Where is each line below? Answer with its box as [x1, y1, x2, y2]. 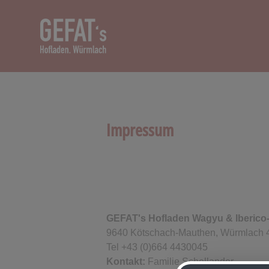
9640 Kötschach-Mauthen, [106, 228, 221, 238]
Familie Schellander [145, 256, 234, 267]
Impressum [106, 118, 174, 141]
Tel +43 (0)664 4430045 [106, 242, 208, 252]
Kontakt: [106, 256, 146, 267]
